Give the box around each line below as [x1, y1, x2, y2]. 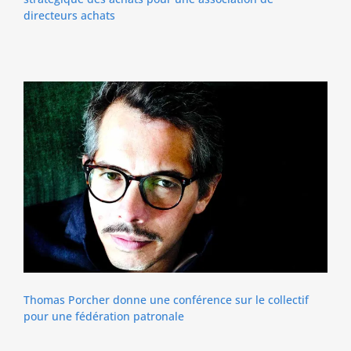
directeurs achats [23, 8, 115, 24]
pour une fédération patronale [23, 308, 184, 324]
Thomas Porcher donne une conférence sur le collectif [23, 291, 309, 307]
